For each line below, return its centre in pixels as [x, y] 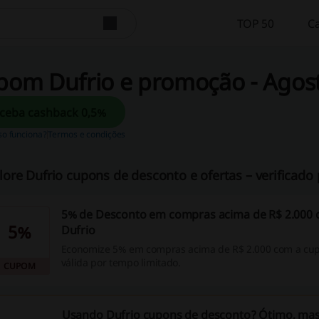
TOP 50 [255, 23]
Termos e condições [87, 134]
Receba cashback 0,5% [94, 112]
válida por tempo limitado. [121, 262]
